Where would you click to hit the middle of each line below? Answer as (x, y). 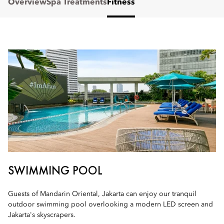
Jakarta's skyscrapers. (42, 215)
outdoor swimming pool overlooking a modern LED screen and (110, 204)
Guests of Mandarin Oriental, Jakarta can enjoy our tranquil (102, 194)
